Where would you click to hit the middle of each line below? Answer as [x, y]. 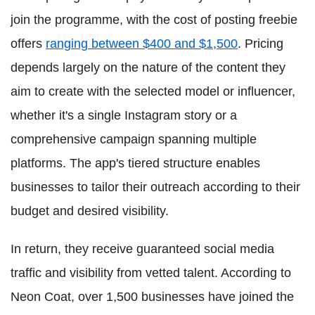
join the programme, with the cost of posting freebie [154, 20]
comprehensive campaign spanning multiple [134, 139]
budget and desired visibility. [90, 211]
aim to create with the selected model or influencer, [153, 91]
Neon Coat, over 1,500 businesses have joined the [152, 297]
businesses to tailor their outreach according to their [155, 187]
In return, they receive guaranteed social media [142, 249]
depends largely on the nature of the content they [148, 67]
